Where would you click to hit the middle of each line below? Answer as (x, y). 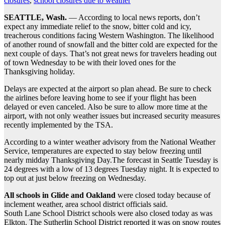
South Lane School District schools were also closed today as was (108, 213)
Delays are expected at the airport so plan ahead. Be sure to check (108, 88)
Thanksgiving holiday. (39, 71)
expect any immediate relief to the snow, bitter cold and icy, (98, 26)
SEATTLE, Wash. (35, 17)
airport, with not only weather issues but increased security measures (112, 116)
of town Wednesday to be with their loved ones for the (90, 62)
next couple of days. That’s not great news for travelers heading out (110, 53)
